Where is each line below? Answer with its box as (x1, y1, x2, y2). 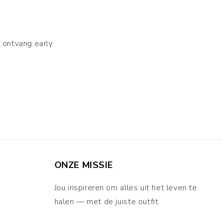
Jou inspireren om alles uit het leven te (54, 182, 197, 194)
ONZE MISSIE (54, 159, 113, 171)
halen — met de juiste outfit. (54, 196, 160, 208)
